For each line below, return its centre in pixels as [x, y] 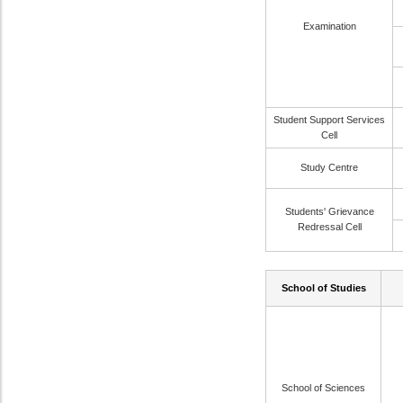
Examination [329, 26]
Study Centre [329, 167]
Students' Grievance [329, 211]
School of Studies [323, 288]
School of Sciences [323, 388]
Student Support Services [329, 120]
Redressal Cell [329, 227]
